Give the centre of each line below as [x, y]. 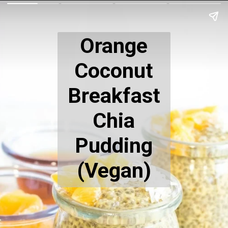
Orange [114, 46]
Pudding [114, 146]
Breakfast [114, 96]
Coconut [114, 71]
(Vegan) [114, 171]
